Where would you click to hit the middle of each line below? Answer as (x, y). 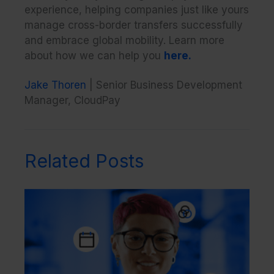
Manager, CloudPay (72, 100)
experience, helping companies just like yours (137, 9)
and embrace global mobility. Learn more (124, 40)
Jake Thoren (55, 85)
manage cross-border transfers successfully (134, 25)
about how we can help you (94, 55)
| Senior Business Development (164, 85)
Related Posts (84, 161)
